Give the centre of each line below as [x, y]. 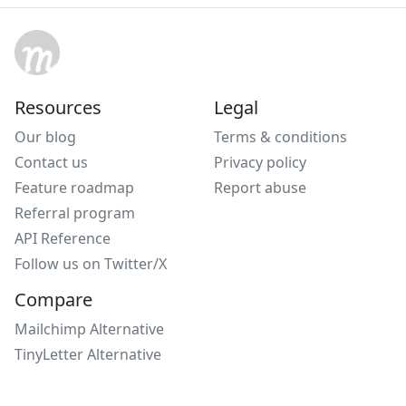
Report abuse [260, 188]
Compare [53, 300]
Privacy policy [260, 162]
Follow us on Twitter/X [91, 264]
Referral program [75, 213]
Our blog [45, 137]
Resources [58, 107]
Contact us [51, 162]
